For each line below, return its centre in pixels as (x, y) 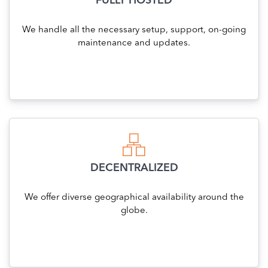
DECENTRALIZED (134, 168)
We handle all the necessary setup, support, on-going (134, 31)
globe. (134, 211)
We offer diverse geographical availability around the (134, 198)
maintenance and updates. (134, 44)
